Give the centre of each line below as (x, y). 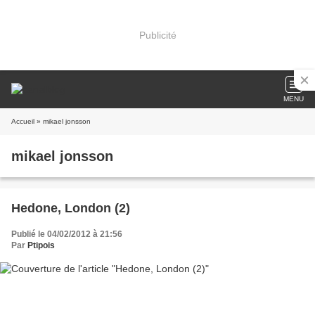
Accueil (23, 121)
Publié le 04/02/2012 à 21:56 (67, 234)
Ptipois (41, 245)
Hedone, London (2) (71, 208)
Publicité (157, 35)
